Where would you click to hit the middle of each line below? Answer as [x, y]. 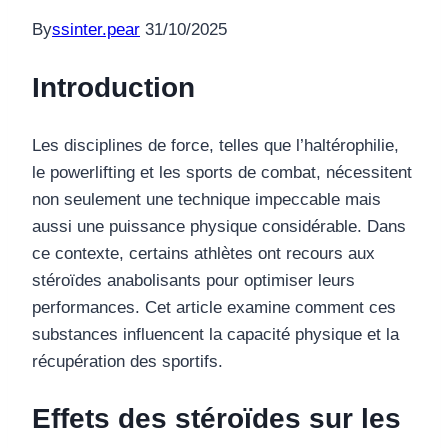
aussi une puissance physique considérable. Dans [219, 226]
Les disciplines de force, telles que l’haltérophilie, [215, 145]
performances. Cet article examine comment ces [214, 307]
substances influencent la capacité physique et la [215, 334]
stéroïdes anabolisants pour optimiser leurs [193, 280]
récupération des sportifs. [127, 361]
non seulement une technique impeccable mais [206, 199]
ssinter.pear [96, 30]
